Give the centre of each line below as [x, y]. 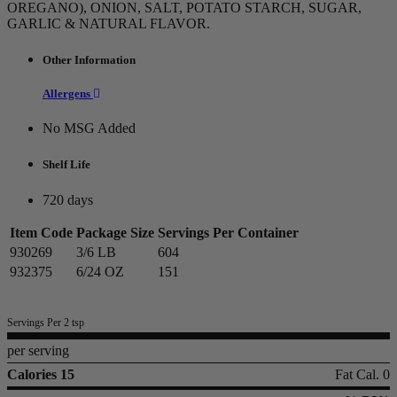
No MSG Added [89, 128]
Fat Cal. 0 [362, 374]
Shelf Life [66, 165]
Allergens [68, 94]
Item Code [41, 232]
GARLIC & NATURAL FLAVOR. [109, 23]
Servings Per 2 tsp [46, 322]
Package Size [115, 232]
